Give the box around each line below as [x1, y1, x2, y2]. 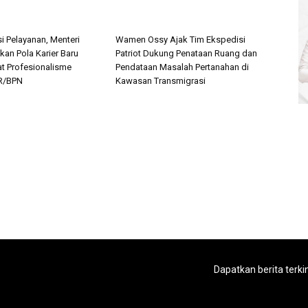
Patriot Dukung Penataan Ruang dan [115, 48, 257, 58]
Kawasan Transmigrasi [115, 76, 206, 86]
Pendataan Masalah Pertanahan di [115, 62, 249, 72]
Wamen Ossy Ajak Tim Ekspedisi [115, 34, 245, 45]
